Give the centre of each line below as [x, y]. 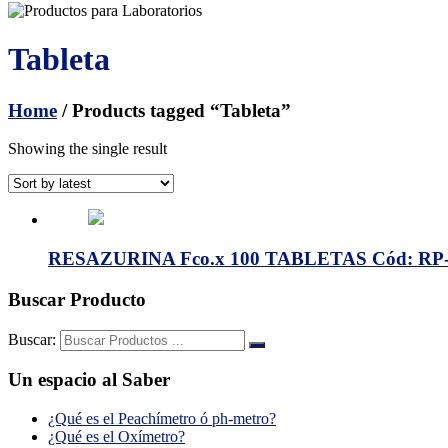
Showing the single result [87, 149]
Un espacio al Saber [89, 380]
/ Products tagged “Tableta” [174, 110]
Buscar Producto [77, 299]
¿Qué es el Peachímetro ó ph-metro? [162, 419]
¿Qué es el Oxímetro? [116, 437]
